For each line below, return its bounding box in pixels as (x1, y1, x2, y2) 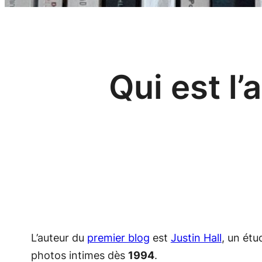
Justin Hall (170, 232, 222, 244)
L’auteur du (30, 232, 87, 244)
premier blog (87, 232, 150, 244)
